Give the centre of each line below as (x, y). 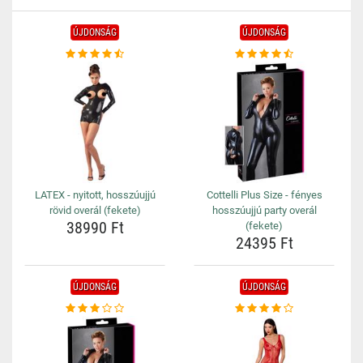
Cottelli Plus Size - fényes (264, 195)
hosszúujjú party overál (264, 210)
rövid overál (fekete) (95, 210)
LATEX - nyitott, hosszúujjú (95, 195)
